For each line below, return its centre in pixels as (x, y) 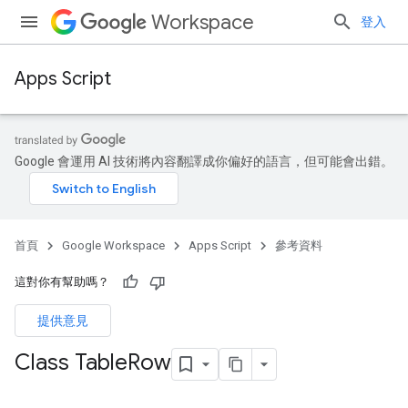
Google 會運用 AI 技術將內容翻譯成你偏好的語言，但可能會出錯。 (204, 161)
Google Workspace (113, 245)
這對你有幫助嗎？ (62, 282)
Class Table (71, 363)
